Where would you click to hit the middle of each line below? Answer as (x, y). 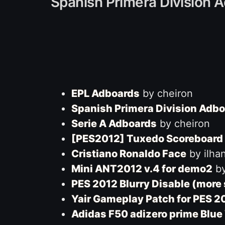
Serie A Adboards (114, 124)
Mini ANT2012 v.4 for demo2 (142, 169)
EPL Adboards (105, 93)
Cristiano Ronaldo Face (129, 154)
